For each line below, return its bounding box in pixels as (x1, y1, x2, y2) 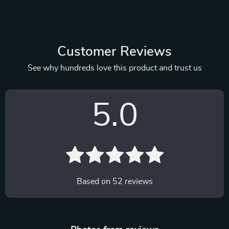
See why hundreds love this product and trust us (27, 64, 202, 72)
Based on (76, 177, 112, 186)
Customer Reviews (57, 45, 172, 58)
